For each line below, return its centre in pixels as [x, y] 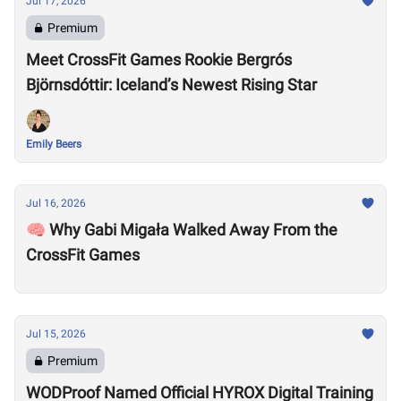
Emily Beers [54, 144]
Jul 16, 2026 [56, 203]
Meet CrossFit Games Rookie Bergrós [159, 60]
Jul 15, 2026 [56, 334]
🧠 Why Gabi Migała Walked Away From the [182, 230]
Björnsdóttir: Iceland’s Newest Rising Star [171, 85]
